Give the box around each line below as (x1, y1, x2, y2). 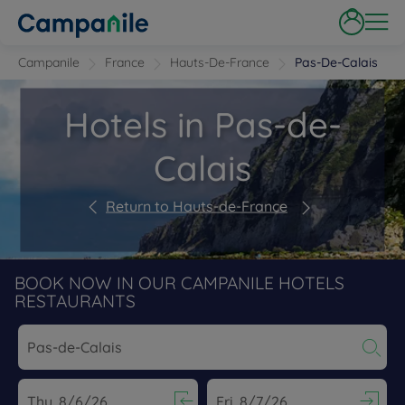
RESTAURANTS (14, 290, 136, 312)
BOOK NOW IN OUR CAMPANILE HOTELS (14, 272, 344, 294)
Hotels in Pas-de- (63, 102, 342, 146)
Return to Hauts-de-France (106, 196, 287, 215)
